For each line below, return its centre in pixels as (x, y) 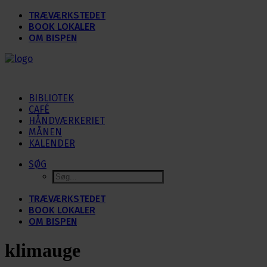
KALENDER (52, 143)
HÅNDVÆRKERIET (67, 121)
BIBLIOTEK (51, 98)
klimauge (43, 251)
